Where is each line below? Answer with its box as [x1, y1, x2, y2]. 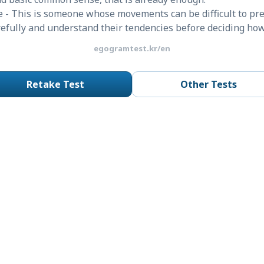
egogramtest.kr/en [94, 43, 170, 54]
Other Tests [180, 78, 237, 91]
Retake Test [27, 78, 84, 91]
